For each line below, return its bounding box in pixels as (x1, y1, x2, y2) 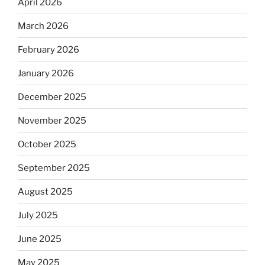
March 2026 (18, 20, 69, 31)
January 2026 (18, 67, 74, 79)
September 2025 (18, 162, 90, 173)
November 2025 (18, 115, 86, 126)
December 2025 (18, 91, 86, 102)
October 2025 (18, 138, 76, 150)
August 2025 (18, 186, 73, 197)
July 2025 (18, 209, 58, 221)
